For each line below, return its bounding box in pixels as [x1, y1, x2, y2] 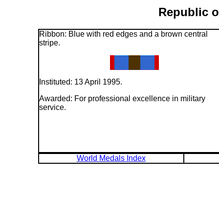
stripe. [39, 38, 60, 47]
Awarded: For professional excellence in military [39, 94, 205, 103]
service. [39, 103, 66, 111]
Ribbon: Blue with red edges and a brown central [39, 29, 208, 38]
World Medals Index [76, 153, 146, 162]
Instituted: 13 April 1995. [39, 77, 122, 86]
